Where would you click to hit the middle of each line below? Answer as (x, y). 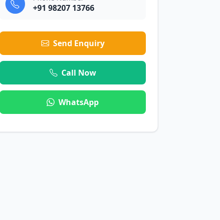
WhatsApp (79, 102)
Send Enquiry (79, 43)
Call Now (79, 73)
